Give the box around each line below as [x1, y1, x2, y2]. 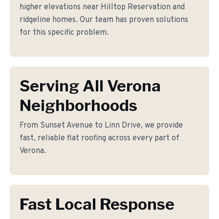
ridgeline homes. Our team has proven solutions [20, 15, 188, 25]
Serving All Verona [20, 76, 161, 95]
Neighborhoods [20, 96, 137, 115]
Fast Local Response [20, 195, 175, 214]
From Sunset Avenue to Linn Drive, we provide [20, 121, 183, 131]
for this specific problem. [20, 28, 109, 38]
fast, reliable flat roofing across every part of [20, 133, 179, 143]
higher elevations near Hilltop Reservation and [20, 2, 185, 12]
